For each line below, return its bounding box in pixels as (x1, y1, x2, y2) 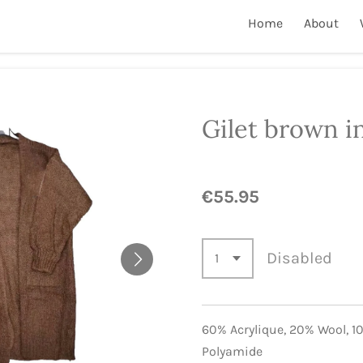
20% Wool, (289, 322, 352, 338)
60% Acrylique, (202, 322, 289, 338)
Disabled (267, 249, 332, 268)
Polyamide (202, 344, 263, 360)
